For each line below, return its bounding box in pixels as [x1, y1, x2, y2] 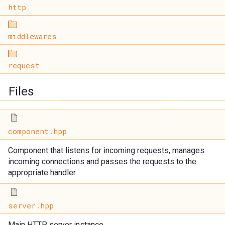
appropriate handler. [8, 168, 77, 178]
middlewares [8, 31, 57, 42]
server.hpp [8, 200, 54, 211]
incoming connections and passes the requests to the [8, 157, 196, 167]
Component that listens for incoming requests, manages [8, 146, 204, 156]
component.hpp [8, 126, 67, 137]
